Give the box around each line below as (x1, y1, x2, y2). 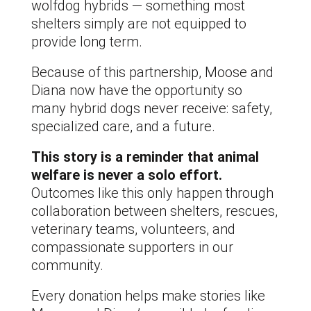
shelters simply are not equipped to (31, 15, 246, 32)
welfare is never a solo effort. (31, 166, 222, 183)
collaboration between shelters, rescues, (31, 202, 278, 219)
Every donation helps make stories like (31, 287, 265, 304)
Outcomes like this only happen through (31, 184, 274, 201)
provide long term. (31, 33, 142, 50)
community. (31, 256, 103, 274)
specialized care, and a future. (31, 117, 215, 135)
